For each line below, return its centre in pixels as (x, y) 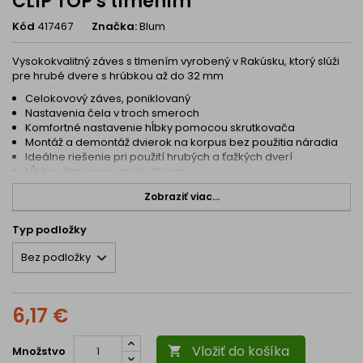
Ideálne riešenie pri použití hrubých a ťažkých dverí (159, 156)
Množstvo (39, 351)
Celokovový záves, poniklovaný (108, 98)
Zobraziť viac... (181, 196)
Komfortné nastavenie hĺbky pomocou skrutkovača (160, 127)
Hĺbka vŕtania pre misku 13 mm (105, 171)
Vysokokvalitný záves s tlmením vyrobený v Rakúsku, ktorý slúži (176, 61)
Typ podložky (49, 229)
